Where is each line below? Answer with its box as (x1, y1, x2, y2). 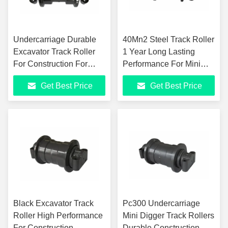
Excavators (123, 72, 163, 80)
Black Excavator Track (13, 199, 94, 208)
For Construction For (13, 60, 88, 68)
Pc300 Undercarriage (123, 199, 200, 208)
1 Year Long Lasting (123, 47, 195, 56)
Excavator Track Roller (13, 47, 95, 56)
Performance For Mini (123, 60, 201, 68)
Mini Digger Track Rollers (123, 211, 214, 220)
